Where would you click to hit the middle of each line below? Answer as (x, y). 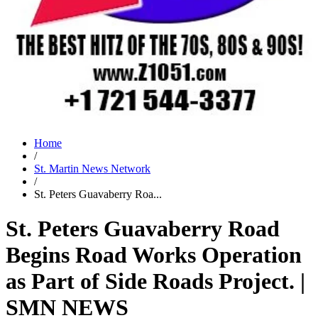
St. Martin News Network (92, 169)
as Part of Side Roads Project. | (155, 281)
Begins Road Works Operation (154, 255)
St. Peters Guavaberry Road (143, 229)
